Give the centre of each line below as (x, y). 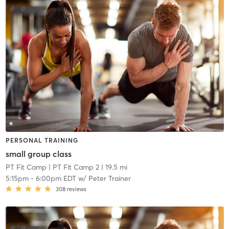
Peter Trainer (109, 178)
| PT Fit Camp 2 (73, 167)
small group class (38, 154)
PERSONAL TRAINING (42, 141)
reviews (76, 189)
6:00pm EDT (56, 178)
